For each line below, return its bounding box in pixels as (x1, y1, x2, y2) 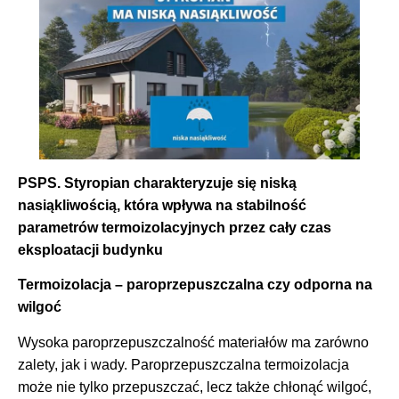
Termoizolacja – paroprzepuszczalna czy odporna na (18, 277, 372, 293)
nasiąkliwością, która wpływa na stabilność (18, 197, 306, 213)
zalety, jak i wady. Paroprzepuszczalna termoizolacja (18, 356, 349, 372)
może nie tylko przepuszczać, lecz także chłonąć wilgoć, (18, 379, 371, 395)
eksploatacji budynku (18, 241, 163, 257)
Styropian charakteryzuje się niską (64, 175, 297, 191)
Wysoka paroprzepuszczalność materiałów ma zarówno (18, 334, 369, 350)
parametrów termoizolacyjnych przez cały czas (18, 219, 331, 235)
